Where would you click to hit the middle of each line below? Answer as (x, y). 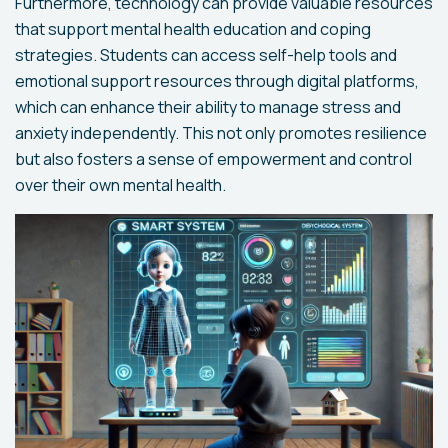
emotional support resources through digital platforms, (217, 81)
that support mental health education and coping (193, 29)
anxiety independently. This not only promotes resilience (221, 133)
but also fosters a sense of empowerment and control (213, 159)
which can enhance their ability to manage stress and (208, 107)
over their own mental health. (120, 185)
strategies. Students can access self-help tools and (206, 55)
